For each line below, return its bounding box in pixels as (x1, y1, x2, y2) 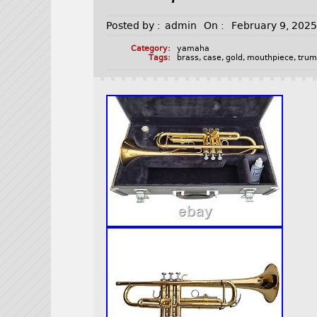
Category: (130, 44, 171, 54)
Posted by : (106, 20, 161, 32)
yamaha (177, 44, 210, 54)
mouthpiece (247, 53, 294, 63)
